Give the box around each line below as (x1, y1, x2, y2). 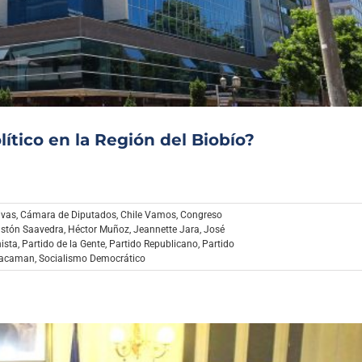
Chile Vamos (120, 209, 176, 221)
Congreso (180, 209, 222, 221)
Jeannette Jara (133, 224, 200, 236)
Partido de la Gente (22, 238, 105, 250)
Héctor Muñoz (68, 224, 129, 236)
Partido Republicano (109, 238, 198, 250)
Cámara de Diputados (20, 209, 116, 221)
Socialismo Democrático (39, 253, 145, 265)
